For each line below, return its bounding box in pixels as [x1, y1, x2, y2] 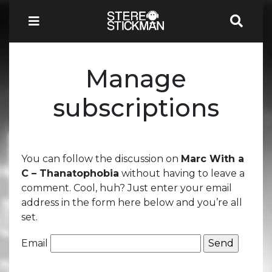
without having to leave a [119, 167, 245, 179]
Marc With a [181, 152, 244, 165]
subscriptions [53, 92, 219, 123]
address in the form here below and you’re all [21, 196, 242, 208]
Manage [86, 63, 186, 93]
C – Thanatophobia [21, 167, 119, 179]
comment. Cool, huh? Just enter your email [21, 182, 232, 194]
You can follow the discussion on [21, 152, 181, 165]
